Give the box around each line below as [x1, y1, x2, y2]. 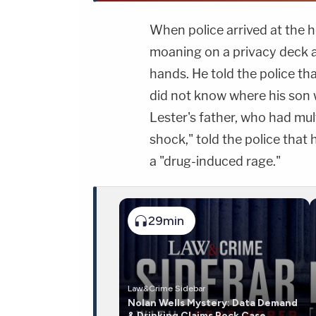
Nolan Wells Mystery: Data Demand [128, 297, 298, 310]
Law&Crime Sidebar [128, 284, 205, 294]
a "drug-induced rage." [150, 154, 281, 169]
